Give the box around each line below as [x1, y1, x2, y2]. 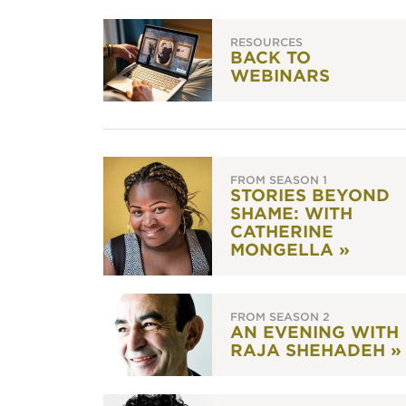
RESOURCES [230, 35, 303, 49]
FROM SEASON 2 [230, 310, 330, 324]
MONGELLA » [230, 240, 350, 259]
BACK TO [230, 48, 311, 67]
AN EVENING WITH [230, 323, 399, 342]
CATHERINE [230, 222, 333, 241]
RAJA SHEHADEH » [230, 341, 401, 360]
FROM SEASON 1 [230, 173, 327, 187]
